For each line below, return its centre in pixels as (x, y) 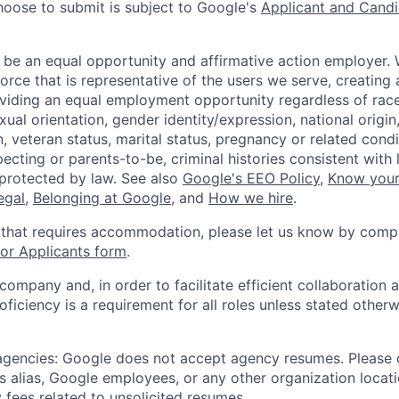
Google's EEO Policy (251, 178)
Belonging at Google (102, 197)
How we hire (251, 197)
